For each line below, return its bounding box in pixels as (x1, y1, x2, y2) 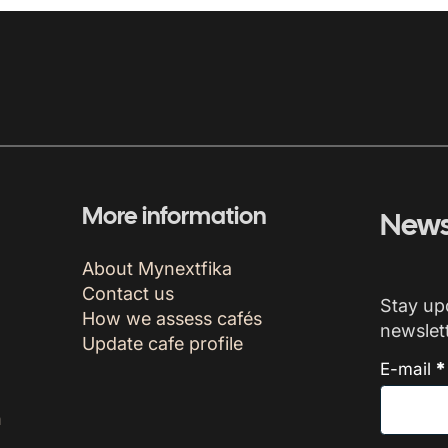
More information (81, 207, 266, 230)
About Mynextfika (81, 257, 232, 279)
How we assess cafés (81, 307, 262, 329)
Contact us (81, 282, 174, 304)
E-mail (379, 358, 431, 379)
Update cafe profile (81, 332, 243, 354)
